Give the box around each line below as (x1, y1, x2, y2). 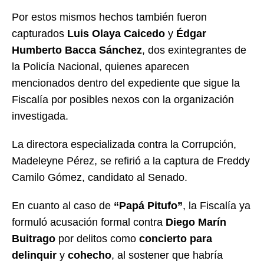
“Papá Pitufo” (114, 199, 183, 212)
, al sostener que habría (111, 249, 223, 261)
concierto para (139, 232, 212, 245)
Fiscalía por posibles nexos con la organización (12, 93, 234, 105)
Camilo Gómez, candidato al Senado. (12, 171, 187, 183)
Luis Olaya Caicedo (67, 27, 165, 39)
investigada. (12, 110, 68, 122)
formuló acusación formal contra (12, 216, 166, 228)
